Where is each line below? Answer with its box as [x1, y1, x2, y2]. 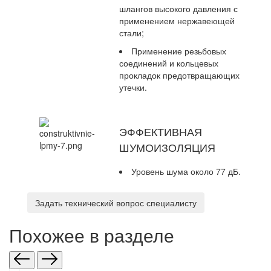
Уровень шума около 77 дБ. [131, 165, 241, 178]
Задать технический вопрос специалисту [35, 197, 197, 209]
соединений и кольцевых [119, 57, 218, 70]
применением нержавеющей [119, 15, 235, 27]
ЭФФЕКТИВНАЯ [119, 123, 202, 140]
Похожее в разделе [9, 222, 174, 249]
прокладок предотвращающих [119, 69, 240, 82]
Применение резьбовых [131, 45, 226, 57]
